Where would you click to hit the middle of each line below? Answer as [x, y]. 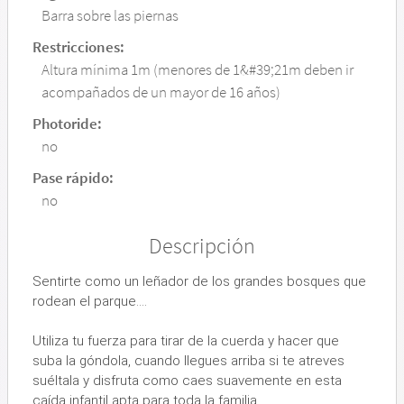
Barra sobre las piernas [110, 15]
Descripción [202, 246]
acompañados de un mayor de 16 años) [161, 92]
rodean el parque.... [90, 301]
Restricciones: [78, 47]
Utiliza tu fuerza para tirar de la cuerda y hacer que [186, 341]
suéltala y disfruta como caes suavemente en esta [187, 381]
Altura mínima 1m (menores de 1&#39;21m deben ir [197, 69]
